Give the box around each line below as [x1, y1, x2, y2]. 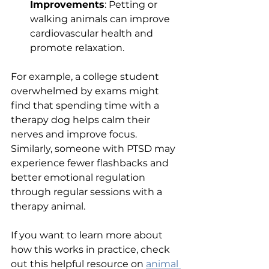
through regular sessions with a [11, 186, 165, 198]
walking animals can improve [30, 13, 172, 25]
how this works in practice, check [11, 243, 172, 255]
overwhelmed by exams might [11, 85, 162, 97]
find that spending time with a [11, 99, 162, 111]
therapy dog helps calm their [11, 113, 153, 125]
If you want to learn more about [11, 229, 165, 241]
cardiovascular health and [30, 27, 156, 39]
